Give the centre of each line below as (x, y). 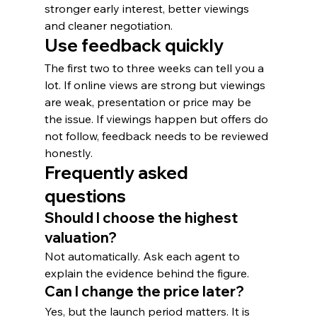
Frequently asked (118, 173)
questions (85, 196)
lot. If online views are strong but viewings (156, 85)
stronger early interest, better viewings (148, 8)
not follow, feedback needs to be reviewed (157, 136)
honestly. (68, 153)
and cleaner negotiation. (108, 25)
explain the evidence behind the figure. (146, 273)
